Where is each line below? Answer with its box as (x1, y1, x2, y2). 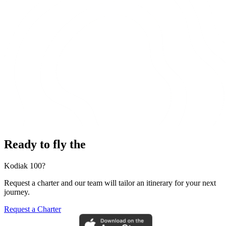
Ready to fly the (4, 138, 86, 151)
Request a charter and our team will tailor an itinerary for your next (4, 179, 216, 188)
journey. (4, 188, 30, 197)
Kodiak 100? (4, 161, 45, 171)
